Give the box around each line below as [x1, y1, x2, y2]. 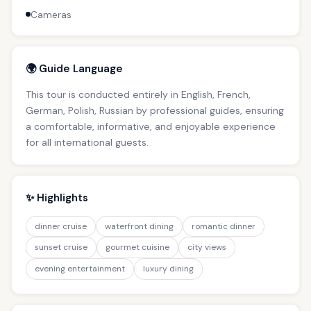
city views [187, 242, 226, 253]
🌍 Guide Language [26, 61, 123, 76]
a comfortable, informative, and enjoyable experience [26, 119, 276, 133]
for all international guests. [26, 135, 149, 149]
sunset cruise [35, 242, 87, 253]
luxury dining [143, 262, 194, 274]
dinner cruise [35, 220, 87, 232]
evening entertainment [35, 262, 125, 274]
